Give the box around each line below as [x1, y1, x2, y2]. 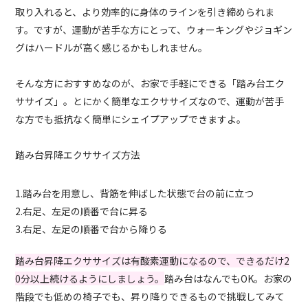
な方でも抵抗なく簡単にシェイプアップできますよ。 [15, 112, 247, 126]
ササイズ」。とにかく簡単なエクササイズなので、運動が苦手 [15, 94, 285, 109]
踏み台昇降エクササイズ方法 [15, 148, 141, 162]
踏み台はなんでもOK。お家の [164, 272, 293, 286]
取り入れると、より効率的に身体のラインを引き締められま [15, 5, 275, 19]
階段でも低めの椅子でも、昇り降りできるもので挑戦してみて [15, 289, 285, 304]
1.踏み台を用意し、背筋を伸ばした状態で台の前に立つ [15, 186, 254, 201]
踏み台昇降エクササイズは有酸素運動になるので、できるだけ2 [15, 254, 290, 268]
